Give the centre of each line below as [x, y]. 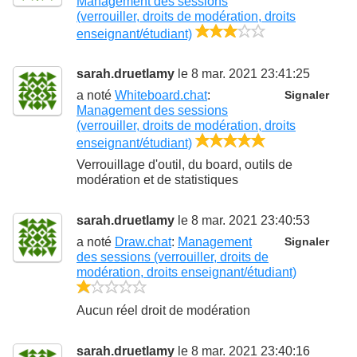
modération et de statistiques [157, 179]
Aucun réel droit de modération [163, 311]
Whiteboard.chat [161, 96]
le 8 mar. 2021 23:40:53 [242, 220]
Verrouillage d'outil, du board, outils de [184, 164]
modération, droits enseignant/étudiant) [186, 272]
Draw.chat [143, 241]
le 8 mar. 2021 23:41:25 [242, 74]
